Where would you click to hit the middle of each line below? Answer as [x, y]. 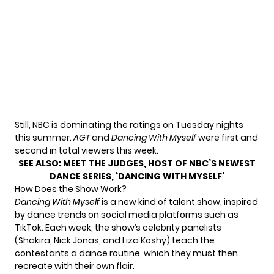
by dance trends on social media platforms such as [127, 215]
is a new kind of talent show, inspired [180, 202]
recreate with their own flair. [75, 266]
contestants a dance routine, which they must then [126, 254]
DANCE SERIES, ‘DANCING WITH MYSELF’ [137, 176]
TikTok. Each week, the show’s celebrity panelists [118, 228]
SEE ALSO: [41, 164]
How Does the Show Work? [71, 189]
